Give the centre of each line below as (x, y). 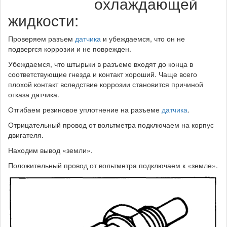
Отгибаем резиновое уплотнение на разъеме (85, 109)
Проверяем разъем (42, 39)
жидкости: (43, 20)
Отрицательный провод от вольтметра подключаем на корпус (111, 125)
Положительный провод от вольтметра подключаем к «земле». (113, 165)
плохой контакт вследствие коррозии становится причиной (106, 84)
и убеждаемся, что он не (143, 39)
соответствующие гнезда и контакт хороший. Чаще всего (103, 74)
